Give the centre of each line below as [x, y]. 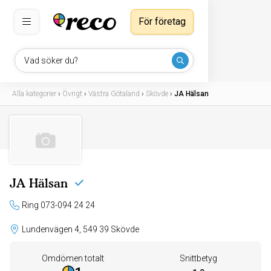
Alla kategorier [34, 94]
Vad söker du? [51, 60]
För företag [162, 21]
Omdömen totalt [73, 258]
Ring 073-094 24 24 [58, 205]
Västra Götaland [114, 94]
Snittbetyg [198, 258]
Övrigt [72, 94]
